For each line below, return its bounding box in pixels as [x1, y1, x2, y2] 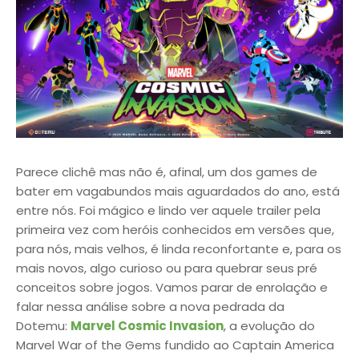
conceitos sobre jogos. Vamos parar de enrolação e [16, 278, 328, 296]
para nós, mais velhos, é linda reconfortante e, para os [16, 240, 341, 257]
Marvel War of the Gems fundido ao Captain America [16, 336, 334, 353]
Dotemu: [16, 317, 71, 334]
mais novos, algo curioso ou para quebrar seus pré [16, 259, 317, 276]
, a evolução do [224, 317, 315, 334]
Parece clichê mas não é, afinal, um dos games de [16, 163, 317, 180]
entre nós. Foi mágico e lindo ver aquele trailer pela [16, 201, 321, 219]
